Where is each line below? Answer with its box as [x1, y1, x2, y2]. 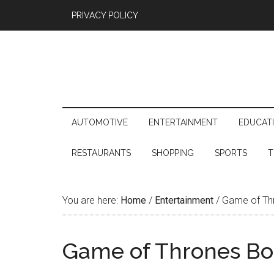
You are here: [62, 194, 120, 206]
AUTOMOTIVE [72, 117, 128, 127]
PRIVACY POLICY [72, 10, 138, 20]
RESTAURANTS [72, 148, 131, 158]
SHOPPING [152, 148, 194, 158]
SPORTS [215, 148, 247, 158]
